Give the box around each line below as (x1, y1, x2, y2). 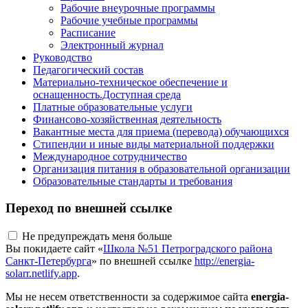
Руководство (33, 52, 92, 64)
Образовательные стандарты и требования (33, 175, 232, 188)
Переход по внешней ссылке (5, 201, 172, 216)
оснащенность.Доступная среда (33, 89, 181, 101)
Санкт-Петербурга (5, 254, 91, 267)
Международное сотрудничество (33, 151, 187, 163)
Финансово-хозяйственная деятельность (33, 113, 221, 126)
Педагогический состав (33, 64, 144, 76)
